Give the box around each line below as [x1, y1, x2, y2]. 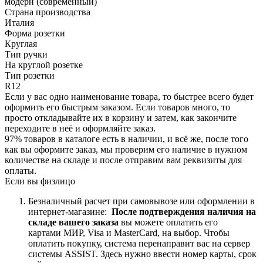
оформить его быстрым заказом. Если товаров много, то [5, 102, 230, 112]
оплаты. [5, 165, 36, 176]
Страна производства [5, 6, 90, 17]
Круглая [5, 38, 37, 49]
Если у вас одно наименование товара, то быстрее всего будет [5, 91, 254, 102]
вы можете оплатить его [121, 217, 218, 227]
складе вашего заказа [28, 217, 119, 227]
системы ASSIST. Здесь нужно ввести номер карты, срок [28, 248, 257, 259]
